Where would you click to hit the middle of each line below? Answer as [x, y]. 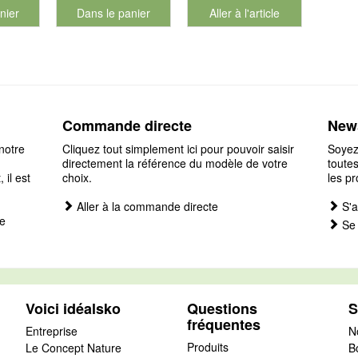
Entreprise [51, 330]
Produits [207, 346]
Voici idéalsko [73, 308]
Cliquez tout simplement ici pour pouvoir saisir [179, 148]
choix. [78, 177]
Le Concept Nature [73, 347]
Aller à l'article [245, 12]
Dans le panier [113, 12]
